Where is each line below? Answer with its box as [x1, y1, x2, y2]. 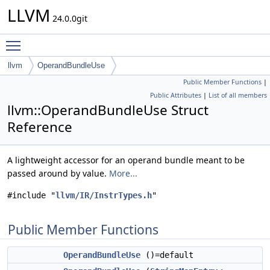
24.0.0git [50, 13, 87, 24]
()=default [140, 250, 193, 260]
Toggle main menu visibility [27, 34, 138, 46]
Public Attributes [150, 91, 201, 99]
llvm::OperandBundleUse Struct [7, 101, 209, 119]
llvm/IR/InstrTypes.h [55, 190, 152, 200]
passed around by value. [7, 168, 109, 179]
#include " [7, 190, 55, 200]
